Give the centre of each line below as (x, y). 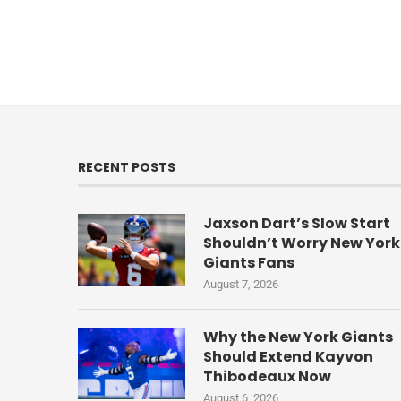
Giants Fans (249, 263)
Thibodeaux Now (267, 377)
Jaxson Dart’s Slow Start (297, 224)
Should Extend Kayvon (288, 357)
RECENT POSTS (127, 168)
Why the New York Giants (298, 337)
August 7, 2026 (241, 285)
